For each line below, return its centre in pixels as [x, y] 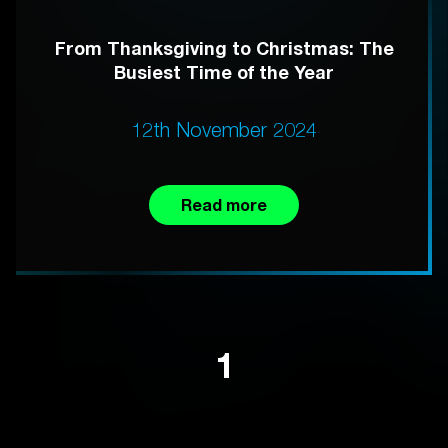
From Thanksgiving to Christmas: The [224, 47]
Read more [224, 204]
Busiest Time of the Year [224, 71]
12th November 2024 [224, 129]
